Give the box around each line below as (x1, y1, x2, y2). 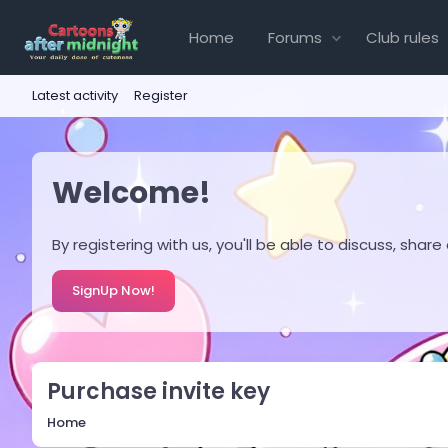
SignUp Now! (72, 280, 155, 300)
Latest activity (32, 85, 118, 105)
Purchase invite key (47, 375, 270, 407)
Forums (268, 26, 322, 48)
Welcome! (52, 171, 211, 214)
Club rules (365, 26, 439, 48)
